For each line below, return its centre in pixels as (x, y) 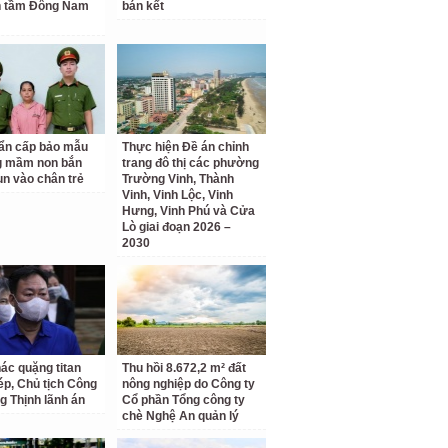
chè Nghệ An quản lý (181, 416)
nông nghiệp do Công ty (189, 384)
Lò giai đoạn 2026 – (177, 227)
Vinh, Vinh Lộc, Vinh (178, 195)
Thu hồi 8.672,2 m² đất (184, 368)
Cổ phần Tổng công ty (184, 400)
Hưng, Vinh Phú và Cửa (189, 211)
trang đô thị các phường (191, 163)
